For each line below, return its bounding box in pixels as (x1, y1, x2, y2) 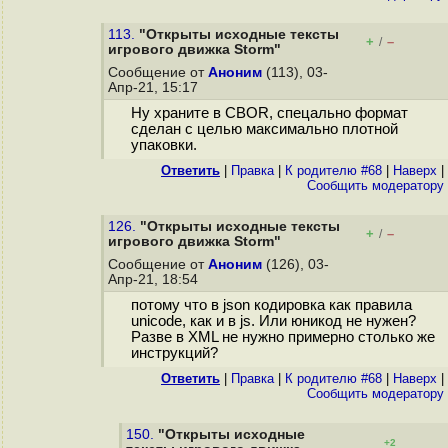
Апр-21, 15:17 (108, 80, 202, 95)
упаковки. (130, 137, 197, 154)
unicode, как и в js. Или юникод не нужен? (130, 313, 416, 330)
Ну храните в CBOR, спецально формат (130, 105, 408, 122)
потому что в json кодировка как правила (130, 297, 412, 314)
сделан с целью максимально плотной (130, 121, 398, 138)
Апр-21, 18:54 (108, 272, 202, 287)
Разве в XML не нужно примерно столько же (130, 329, 435, 346)
